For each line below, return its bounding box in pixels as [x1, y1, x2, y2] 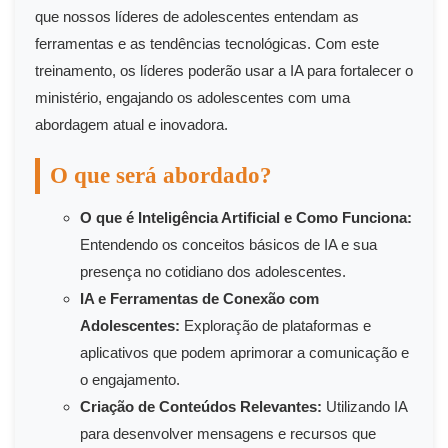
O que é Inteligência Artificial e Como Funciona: [80, 209, 412, 227]
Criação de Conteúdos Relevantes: [80, 398, 322, 416]
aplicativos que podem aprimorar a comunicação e [80, 344, 409, 362]
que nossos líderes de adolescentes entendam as [35, 8, 359, 26]
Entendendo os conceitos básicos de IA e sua [80, 236, 377, 254]
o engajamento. [80, 371, 180, 389]
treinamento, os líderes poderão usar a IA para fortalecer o [35, 62, 413, 80]
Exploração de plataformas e [180, 317, 371, 335]
